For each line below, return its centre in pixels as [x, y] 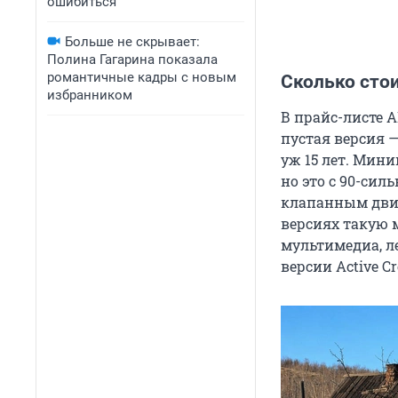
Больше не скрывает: [132, 42]
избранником [90, 95]
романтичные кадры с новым [142, 77]
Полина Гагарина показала [132, 60]
